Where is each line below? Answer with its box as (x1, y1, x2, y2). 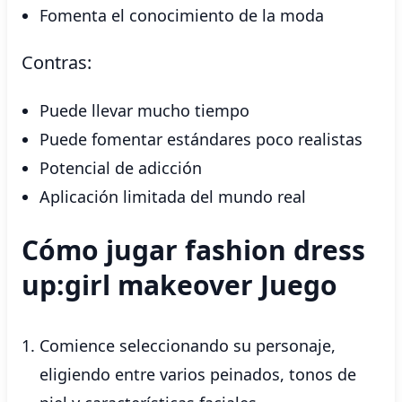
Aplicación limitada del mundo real (39, 186, 306, 207)
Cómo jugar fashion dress (22, 232, 365, 268)
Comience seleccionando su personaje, (39, 335, 336, 356)
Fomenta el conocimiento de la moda (39, 4, 324, 26)
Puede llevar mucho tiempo (39, 100, 249, 121)
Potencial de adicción (39, 157, 202, 179)
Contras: (22, 50, 92, 74)
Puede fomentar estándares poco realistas (39, 128, 363, 150)
